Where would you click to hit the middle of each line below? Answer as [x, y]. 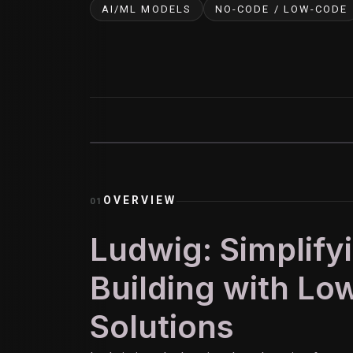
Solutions [162, 327]
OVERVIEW [140, 200]
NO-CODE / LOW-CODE [281, 9]
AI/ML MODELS [147, 9]
